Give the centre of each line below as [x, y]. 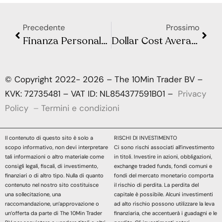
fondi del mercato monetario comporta [164, 175]
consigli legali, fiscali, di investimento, [52, 166]
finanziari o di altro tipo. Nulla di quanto [54, 175]
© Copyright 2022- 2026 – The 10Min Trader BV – [104, 80]
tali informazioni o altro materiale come [55, 156]
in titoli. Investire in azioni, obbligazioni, [163, 156]
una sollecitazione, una [33, 194]
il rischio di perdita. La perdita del [156, 185]
